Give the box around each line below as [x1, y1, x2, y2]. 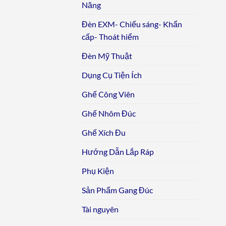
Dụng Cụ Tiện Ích [82, 70, 142, 80]
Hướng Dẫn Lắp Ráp [82, 147, 154, 157]
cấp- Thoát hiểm [82, 32, 139, 42]
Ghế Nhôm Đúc [82, 108, 136, 119]
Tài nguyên [82, 204, 119, 214]
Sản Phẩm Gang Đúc [82, 185, 153, 195]
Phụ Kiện [82, 166, 114, 176]
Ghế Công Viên [82, 89, 135, 99]
